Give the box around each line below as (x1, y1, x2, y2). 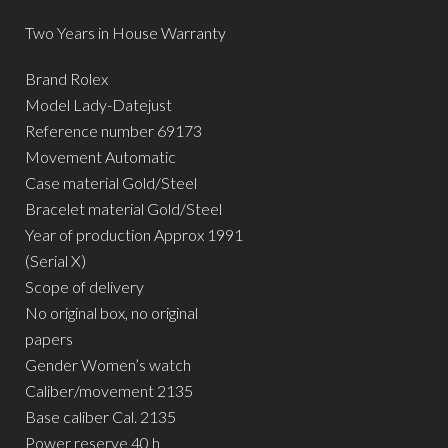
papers (25, 328, 73, 348)
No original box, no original (25, 302, 198, 322)
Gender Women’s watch (25, 354, 191, 374)
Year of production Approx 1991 (25, 224, 243, 244)
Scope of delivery (25, 276, 144, 296)
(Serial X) (25, 250, 86, 270)
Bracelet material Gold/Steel (25, 198, 222, 218)
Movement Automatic (25, 146, 176, 166)
